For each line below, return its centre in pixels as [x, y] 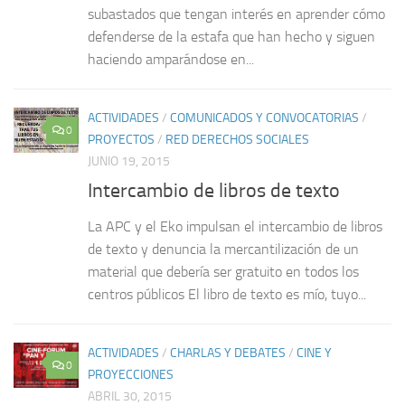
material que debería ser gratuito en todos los [223, 271]
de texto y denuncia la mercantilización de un [223, 249]
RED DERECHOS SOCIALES [237, 139]
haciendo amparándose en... [171, 59]
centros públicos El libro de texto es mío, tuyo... [227, 294]
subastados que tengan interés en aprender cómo [236, 14]
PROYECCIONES [131, 374]
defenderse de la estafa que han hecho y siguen [231, 36]
